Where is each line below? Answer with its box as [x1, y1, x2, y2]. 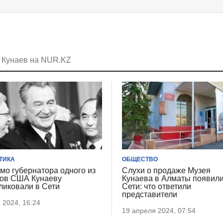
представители [122, 190, 178, 199]
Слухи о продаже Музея [122, 166, 211, 175]
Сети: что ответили [122, 182, 192, 191]
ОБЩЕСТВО [122, 156, 158, 163]
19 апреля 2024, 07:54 [122, 207, 196, 215]
